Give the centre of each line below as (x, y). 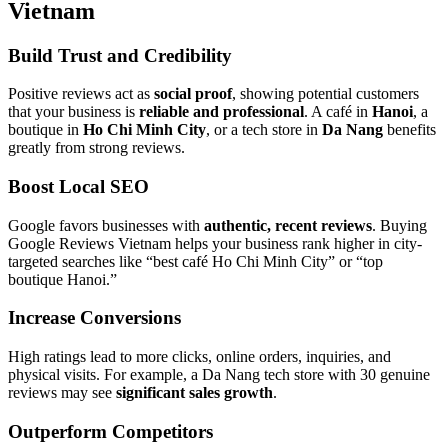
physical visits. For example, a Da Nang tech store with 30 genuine (219, 375)
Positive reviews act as (81, 94)
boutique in (45, 130)
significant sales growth (194, 393)
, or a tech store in (264, 130)
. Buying (399, 225)
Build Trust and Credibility (120, 55)
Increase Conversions (94, 318)
